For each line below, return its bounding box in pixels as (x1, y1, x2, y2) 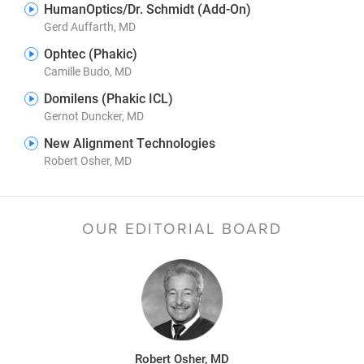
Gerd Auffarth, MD (44, 19, 136, 34)
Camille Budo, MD (44, 63, 132, 79)
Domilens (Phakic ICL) (44, 89, 173, 106)
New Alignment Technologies (44, 134, 215, 151)
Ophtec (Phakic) (44, 45, 137, 62)
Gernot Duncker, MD (44, 108, 144, 123)
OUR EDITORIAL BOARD (82, 217, 282, 240)
